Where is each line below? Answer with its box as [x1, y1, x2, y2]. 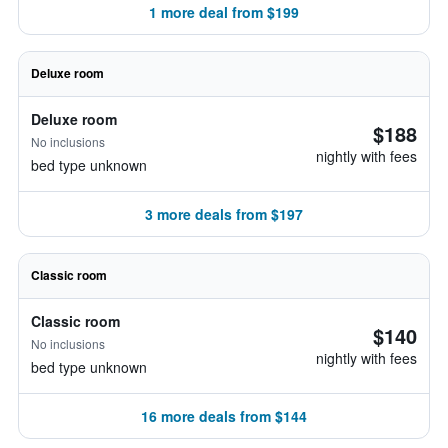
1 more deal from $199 [149, 2, 299, 22]
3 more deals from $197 [145, 204, 303, 224]
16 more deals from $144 [141, 406, 307, 426]
